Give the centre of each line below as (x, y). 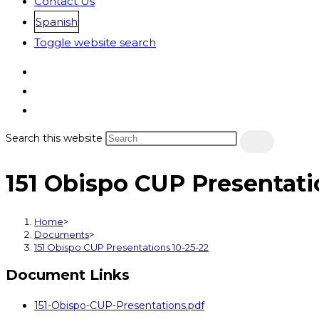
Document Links (68, 275)
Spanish (57, 22)
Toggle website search (95, 42)
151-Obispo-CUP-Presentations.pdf (119, 306)
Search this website (56, 138)
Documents (62, 234)
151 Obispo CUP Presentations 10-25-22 (121, 247)
